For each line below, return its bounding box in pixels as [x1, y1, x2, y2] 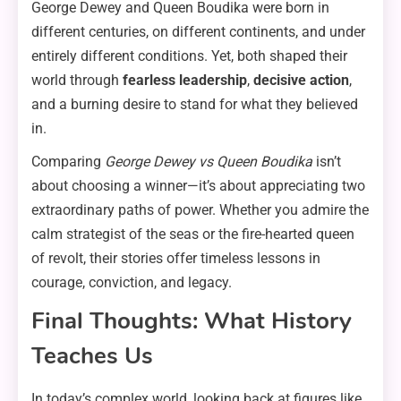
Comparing [31, 153, 105, 171]
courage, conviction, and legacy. [31, 274, 232, 292]
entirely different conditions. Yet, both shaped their [31, 47, 347, 65]
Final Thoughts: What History [31, 305, 352, 337]
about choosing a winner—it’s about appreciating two [31, 177, 365, 195]
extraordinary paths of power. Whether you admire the [31, 201, 369, 219]
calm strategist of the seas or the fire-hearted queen [31, 226, 354, 243]
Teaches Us [31, 340, 153, 372]
